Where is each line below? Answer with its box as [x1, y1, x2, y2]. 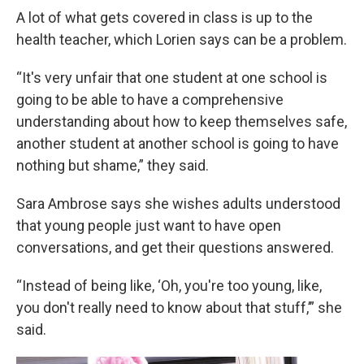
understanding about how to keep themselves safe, [16, 113, 347, 131]
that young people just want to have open [16, 217, 281, 235]
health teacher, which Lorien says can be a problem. [16, 31, 347, 49]
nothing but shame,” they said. [16, 157, 209, 175]
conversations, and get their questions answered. [16, 239, 334, 257]
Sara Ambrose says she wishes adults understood [16, 195, 340, 213]
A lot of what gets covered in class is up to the [16, 9, 313, 27]
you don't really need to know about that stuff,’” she [16, 299, 342, 317]
